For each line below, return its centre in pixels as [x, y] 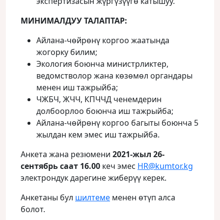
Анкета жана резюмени [67, 154]
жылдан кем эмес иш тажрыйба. [98, 135]
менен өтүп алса [143, 197]
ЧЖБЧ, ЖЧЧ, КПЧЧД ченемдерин [99, 99]
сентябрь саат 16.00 [60, 166]
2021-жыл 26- [138, 154]
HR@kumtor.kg [165, 166]
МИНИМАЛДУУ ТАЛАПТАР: [74, 21]
